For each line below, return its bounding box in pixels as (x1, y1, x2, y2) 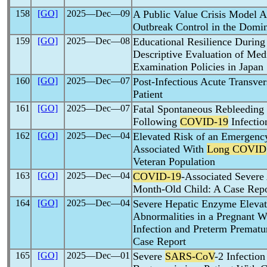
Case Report (133, 235, 186, 247)
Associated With (133, 143, 207, 155)
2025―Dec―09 (66, 8, 130, 18)
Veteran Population (133, 156, 215, 167)
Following (133, 116, 180, 128)
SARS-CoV (165, 250, 215, 262)
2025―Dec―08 (66, 36, 130, 46)
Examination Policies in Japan (133, 61, 263, 73)
